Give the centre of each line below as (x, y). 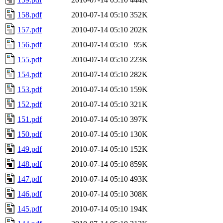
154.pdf (30, 74)
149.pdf (30, 149)
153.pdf (30, 89)
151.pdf (30, 119)
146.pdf (30, 194)
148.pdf (30, 164)
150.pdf (30, 134)
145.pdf (30, 209)
